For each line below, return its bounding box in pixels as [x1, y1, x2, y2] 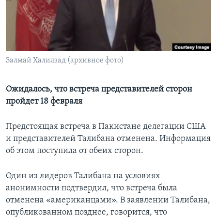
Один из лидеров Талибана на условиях [6, 171, 160, 181]
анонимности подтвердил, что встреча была [6, 184, 177, 193]
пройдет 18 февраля [6, 97, 82, 107]
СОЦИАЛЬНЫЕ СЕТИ [9, 39, 66, 46]
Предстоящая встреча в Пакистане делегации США [6, 122, 206, 132]
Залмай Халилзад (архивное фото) [6, 57, 124, 65]
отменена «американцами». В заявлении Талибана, [6, 196, 210, 205]
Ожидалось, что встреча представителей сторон [6, 85, 192, 94]
